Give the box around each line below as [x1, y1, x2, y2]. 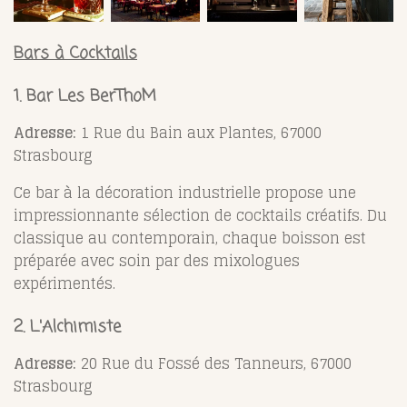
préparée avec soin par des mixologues [14, 247, 300, 273]
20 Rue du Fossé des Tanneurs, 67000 [76, 350, 352, 376]
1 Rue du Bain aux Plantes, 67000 [76, 119, 322, 145]
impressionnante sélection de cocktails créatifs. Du [14, 202, 387, 228]
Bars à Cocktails [14, 40, 137, 66]
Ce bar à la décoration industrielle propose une [14, 179, 356, 205]
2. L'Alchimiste [14, 313, 121, 340]
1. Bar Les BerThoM [14, 83, 156, 109]
